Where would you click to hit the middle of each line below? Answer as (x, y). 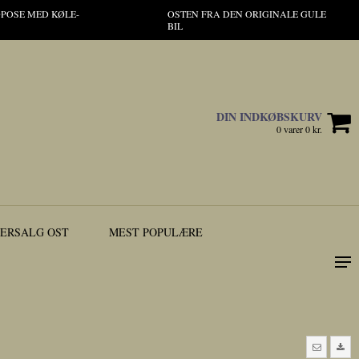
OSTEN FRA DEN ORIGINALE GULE (246, 14)
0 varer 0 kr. (299, 129)
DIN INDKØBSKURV (269, 117)
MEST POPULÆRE (156, 232)
